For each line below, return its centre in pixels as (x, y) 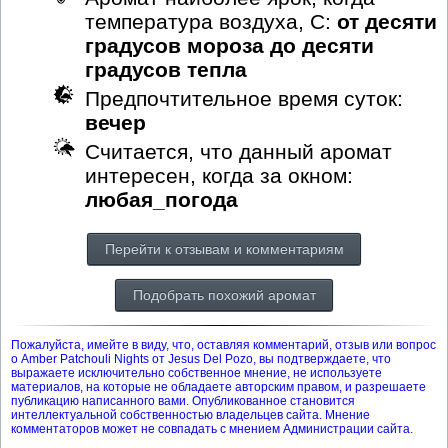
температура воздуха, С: (211, 21)
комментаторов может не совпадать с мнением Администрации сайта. (212, 428)
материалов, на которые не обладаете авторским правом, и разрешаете (218, 386)
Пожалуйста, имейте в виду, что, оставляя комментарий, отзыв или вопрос (223, 344)
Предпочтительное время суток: (244, 98)
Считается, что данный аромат (238, 151)
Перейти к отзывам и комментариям (224, 248)
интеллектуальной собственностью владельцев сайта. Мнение (190, 414)
